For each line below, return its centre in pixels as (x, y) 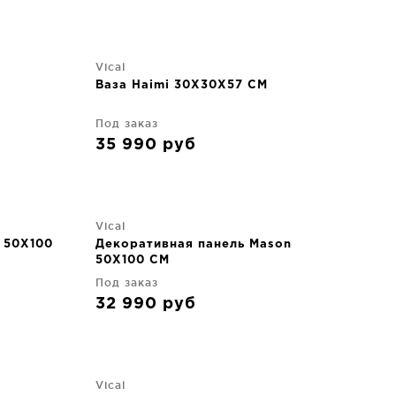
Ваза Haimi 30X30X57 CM (182, 85)
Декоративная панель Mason (194, 244)
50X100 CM (133, 260)
